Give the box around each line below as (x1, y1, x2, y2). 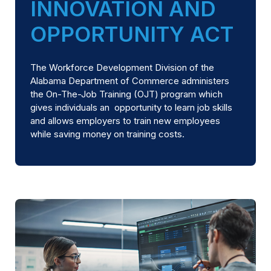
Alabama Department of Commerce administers (30, 74, 229, 87)
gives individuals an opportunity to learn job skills (30, 101, 232, 113)
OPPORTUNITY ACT (30, 21, 233, 47)
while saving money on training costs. (30, 128, 184, 140)
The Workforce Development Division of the (30, 61, 214, 73)
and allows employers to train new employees (30, 114, 220, 126)
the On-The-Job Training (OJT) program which (30, 88, 223, 100)
